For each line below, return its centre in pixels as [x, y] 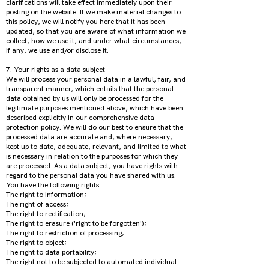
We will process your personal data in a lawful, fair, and [96, 79]
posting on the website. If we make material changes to [93, 12]
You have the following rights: [55, 185]
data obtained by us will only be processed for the [85, 98]
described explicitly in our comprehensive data [80, 118]
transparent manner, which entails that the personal [90, 89]
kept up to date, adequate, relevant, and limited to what [96, 147]
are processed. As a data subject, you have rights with [92, 166]
